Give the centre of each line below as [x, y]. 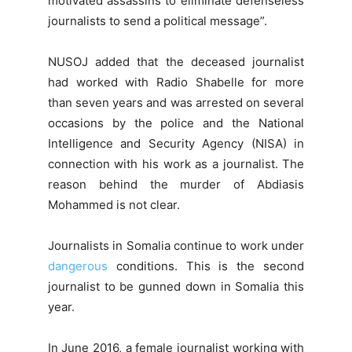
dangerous [77, 266]
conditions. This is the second [206, 266]
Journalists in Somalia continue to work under [176, 246]
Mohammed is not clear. [114, 205]
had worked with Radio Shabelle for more [176, 82]
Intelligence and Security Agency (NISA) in [176, 144]
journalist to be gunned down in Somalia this [176, 287]
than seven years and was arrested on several [176, 103]
